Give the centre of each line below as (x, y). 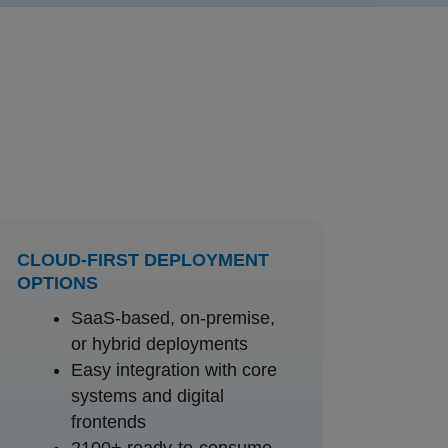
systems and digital (147, 395)
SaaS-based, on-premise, (172, 317)
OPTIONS (57, 282)
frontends (108, 421)
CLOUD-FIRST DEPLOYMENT (142, 259)
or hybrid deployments (159, 343)
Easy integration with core (173, 369)
